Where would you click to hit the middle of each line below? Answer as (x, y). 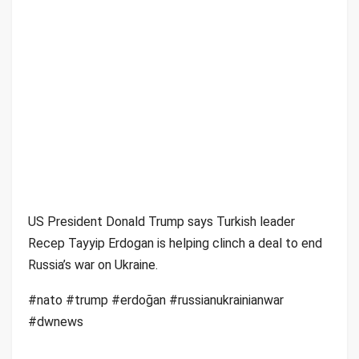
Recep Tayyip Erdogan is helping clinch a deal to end (175, 243)
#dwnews (56, 322)
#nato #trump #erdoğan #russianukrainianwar (156, 300)
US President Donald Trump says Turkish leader (161, 222)
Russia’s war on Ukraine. (93, 265)
